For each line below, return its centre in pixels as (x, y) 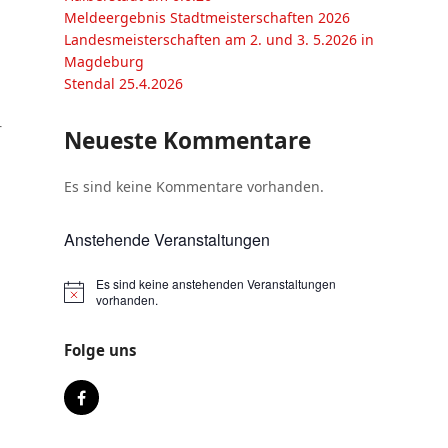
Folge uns (100, 350)
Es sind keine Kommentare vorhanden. (194, 186)
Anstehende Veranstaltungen (167, 239)
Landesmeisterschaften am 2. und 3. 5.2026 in (219, 39)
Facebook (116, 404)
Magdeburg (104, 61)
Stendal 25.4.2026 (123, 83)
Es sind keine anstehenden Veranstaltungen (216, 283)
